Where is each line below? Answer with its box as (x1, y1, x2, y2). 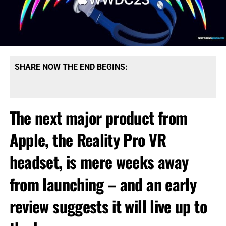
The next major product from (9, 105, 188, 130)
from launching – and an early (9, 172, 197, 196)
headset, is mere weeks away (9, 150, 189, 174)
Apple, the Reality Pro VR (9, 128, 166, 152)
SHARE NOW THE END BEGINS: (14, 62, 128, 72)
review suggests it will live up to (9, 194, 207, 218)
